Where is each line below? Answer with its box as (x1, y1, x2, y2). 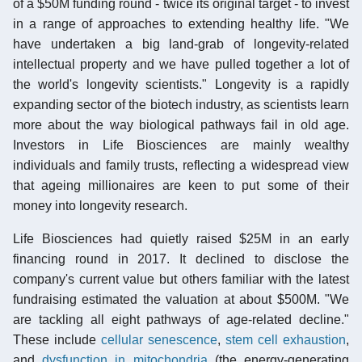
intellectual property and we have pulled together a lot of (13, 57, 349, 71)
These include (13, 332, 101, 347)
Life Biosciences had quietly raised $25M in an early (13, 231, 349, 246)
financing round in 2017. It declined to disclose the (13, 251, 349, 266)
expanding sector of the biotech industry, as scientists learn (13, 97, 349, 112)
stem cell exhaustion (225, 332, 346, 347)
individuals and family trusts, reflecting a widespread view (13, 158, 349, 172)
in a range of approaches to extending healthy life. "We (13, 16, 349, 31)
